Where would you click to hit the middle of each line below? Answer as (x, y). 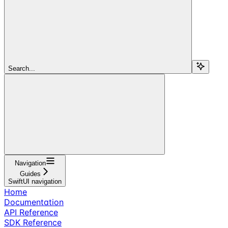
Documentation (34, 202)
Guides (30, 174)
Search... (22, 68)
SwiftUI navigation (35, 181)
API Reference (31, 212)
